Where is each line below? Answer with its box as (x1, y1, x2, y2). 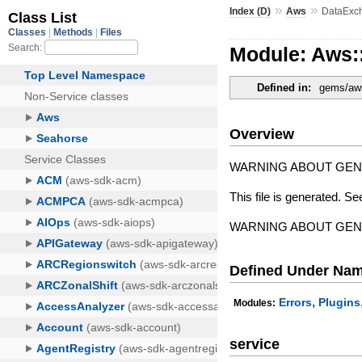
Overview (229, 125, 295, 142)
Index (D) (229, 5, 271, 17)
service (229, 335, 280, 352)
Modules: (234, 297, 276, 309)
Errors (279, 296, 313, 309)
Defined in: (257, 82, 312, 95)
